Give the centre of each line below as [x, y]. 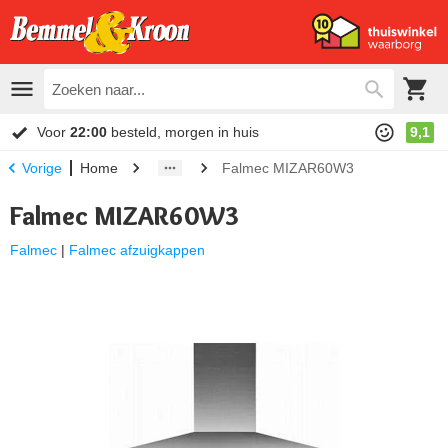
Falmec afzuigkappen [137, 250]
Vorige [42, 168]
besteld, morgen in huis [183, 131]
